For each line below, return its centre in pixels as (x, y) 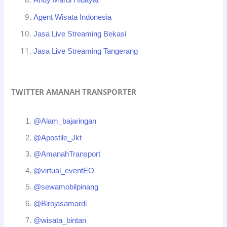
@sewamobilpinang (66, 187)
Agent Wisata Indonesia (73, 17)
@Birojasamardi (60, 204)
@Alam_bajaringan (65, 121)
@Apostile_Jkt (58, 138)
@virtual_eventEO (64, 171)
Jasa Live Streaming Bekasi (80, 34)
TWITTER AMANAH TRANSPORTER (74, 91)
